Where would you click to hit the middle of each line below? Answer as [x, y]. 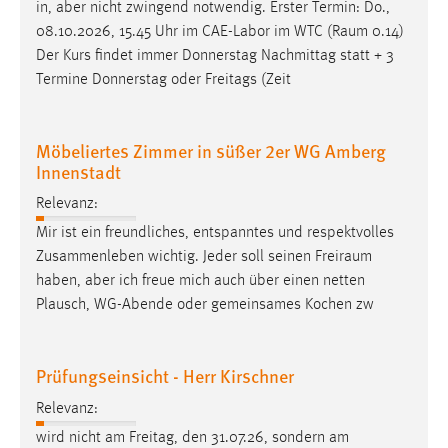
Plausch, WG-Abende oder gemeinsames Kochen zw [205, 305]
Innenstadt [78, 171]
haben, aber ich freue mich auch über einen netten [200, 281]
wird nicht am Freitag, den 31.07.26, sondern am [192, 437]
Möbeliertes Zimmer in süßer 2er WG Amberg [211, 150]
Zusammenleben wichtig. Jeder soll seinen [175, 257]
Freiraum [343, 257]
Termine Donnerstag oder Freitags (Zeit [163, 79]
